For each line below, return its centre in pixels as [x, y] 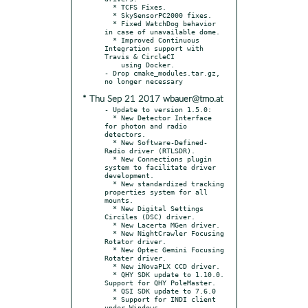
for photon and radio [146, 125]
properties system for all [156, 191]
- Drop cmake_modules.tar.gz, [162, 73]
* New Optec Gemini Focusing [109, 249]
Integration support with [154, 48]
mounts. [119, 200]
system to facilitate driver [160, 167]
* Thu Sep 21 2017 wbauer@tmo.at [153, 99]
